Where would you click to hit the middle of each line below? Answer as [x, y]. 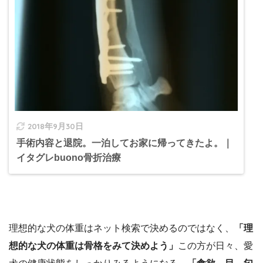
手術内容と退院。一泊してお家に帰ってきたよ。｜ [124, 143]
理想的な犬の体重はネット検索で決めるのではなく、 [122, 228]
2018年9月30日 [55, 126]
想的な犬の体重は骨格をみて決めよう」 [93, 245]
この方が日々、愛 [215, 245]
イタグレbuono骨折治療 [69, 157]
